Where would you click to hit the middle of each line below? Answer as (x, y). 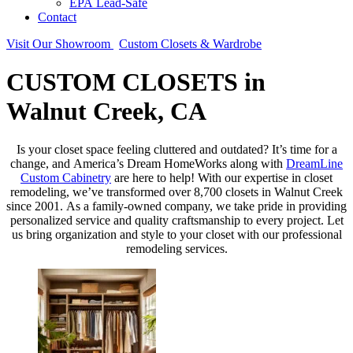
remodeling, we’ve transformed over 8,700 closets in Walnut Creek (176, 192)
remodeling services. (176, 249)
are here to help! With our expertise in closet (222, 178)
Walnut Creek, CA (106, 111)
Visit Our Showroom (60, 43)
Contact (57, 17)
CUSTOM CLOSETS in (125, 82)
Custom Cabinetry (66, 178)
